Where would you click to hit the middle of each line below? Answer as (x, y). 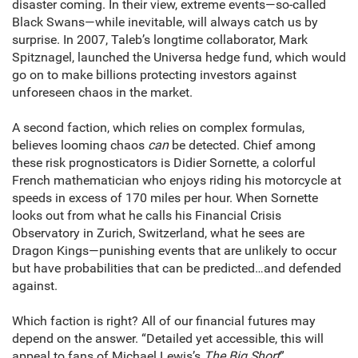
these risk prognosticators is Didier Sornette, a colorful (164, 163)
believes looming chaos (80, 145)
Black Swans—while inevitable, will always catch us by (165, 22)
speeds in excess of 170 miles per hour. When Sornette (165, 198)
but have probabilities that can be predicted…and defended (177, 268)
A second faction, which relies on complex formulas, (158, 128)
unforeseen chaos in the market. (102, 93)
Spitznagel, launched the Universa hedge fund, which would (179, 58)
